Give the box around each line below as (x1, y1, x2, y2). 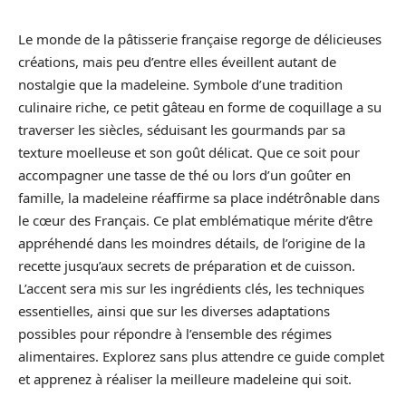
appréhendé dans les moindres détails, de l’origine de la (18, 234, 365, 252)
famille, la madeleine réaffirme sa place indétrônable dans (18, 188, 380, 207)
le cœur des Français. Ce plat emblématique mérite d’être (18, 211, 372, 229)
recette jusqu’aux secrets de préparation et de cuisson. (18, 256, 355, 275)
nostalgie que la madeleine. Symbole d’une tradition (18, 75, 343, 93)
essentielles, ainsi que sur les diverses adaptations (18, 302, 330, 320)
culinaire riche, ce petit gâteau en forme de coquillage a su (18, 98, 382, 116)
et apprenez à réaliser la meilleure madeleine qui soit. (18, 370, 352, 388)
